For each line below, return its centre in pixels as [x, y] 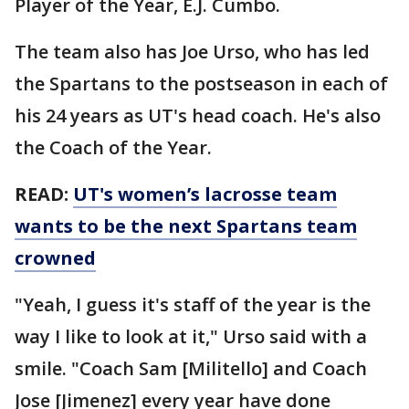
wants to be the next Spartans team [186, 225]
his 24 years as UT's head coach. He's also [198, 115]
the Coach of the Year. [113, 147]
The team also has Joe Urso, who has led [192, 51]
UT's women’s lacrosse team [205, 194]
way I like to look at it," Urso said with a [191, 336]
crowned [55, 257]
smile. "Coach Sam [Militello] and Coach [191, 368]
